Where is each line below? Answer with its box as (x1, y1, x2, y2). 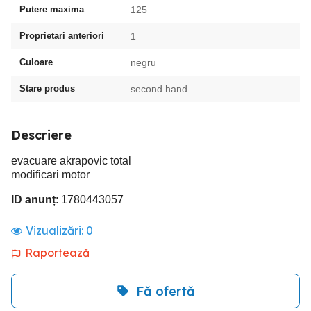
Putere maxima (19, 4, 84, 15)
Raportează (25, 246, 90, 260)
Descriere (11, 127, 72, 143)
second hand (131, 83, 187, 94)
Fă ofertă (135, 283, 195, 299)
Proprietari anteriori (19, 31, 104, 41)
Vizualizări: (26, 224, 86, 237)
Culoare (19, 57, 53, 67)
